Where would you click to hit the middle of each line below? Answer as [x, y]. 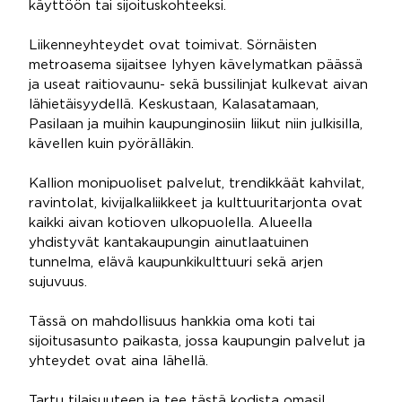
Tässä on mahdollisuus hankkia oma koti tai [172, 322]
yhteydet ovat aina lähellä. [118, 361]
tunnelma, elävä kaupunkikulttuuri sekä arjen [176, 262]
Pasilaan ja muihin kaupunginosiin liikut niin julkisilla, [196, 124]
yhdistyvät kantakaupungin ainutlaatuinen [169, 243]
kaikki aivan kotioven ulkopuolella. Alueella [170, 223]
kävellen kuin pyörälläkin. [111, 144]
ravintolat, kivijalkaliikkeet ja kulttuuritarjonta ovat [196, 203]
